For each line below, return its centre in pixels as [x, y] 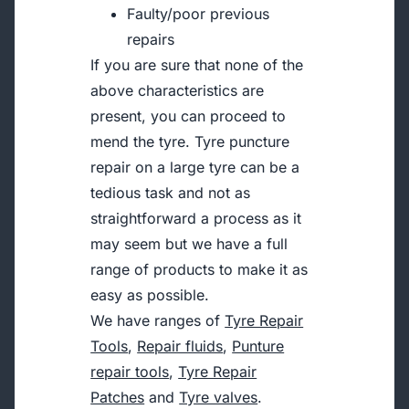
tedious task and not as [171, 193]
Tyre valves [219, 397]
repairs [151, 39]
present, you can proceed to [189, 116]
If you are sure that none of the [197, 65]
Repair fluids [180, 346]
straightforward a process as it [196, 218]
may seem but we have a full [189, 244]
